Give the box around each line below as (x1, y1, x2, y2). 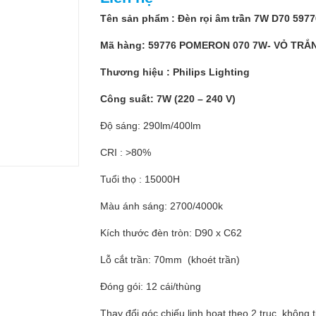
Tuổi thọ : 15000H (99, 174, 180, 185)
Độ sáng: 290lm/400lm (99, 120, 201, 131)
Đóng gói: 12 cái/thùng (99, 281, 201, 292)
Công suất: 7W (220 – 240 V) (99, 93, 236, 104)
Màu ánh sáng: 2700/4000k (99, 200, 223, 212)
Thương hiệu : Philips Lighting (99, 66, 250, 78)
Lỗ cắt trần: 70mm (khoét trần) (99, 254, 240, 265)
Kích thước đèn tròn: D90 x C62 (99, 227, 242, 238)
